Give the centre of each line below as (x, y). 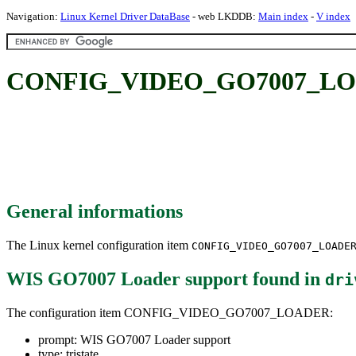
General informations (95, 211)
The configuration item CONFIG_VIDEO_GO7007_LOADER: (170, 312)
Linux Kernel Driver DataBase (125, 16)
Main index (283, 16)
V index (333, 16)
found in (286, 279)
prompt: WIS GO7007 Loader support (134, 339)
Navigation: (33, 16)
